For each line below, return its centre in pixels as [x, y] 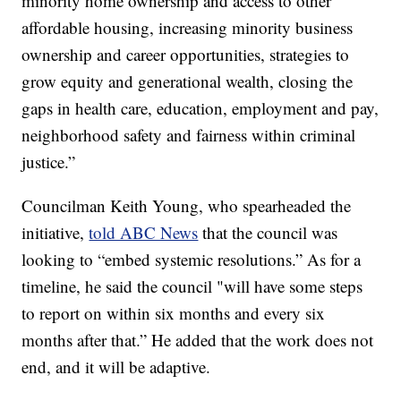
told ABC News [144, 233]
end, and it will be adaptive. [116, 367]
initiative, [55, 233]
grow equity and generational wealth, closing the [188, 81]
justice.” [49, 162]
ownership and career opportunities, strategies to [186, 55]
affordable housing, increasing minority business [188, 28]
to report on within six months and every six [174, 313]
